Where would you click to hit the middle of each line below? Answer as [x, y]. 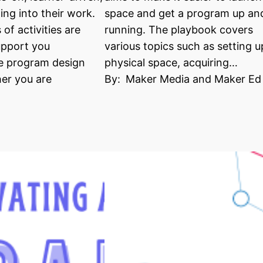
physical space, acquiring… [171, 63]
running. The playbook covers [178, 30]
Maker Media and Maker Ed [193, 79]
